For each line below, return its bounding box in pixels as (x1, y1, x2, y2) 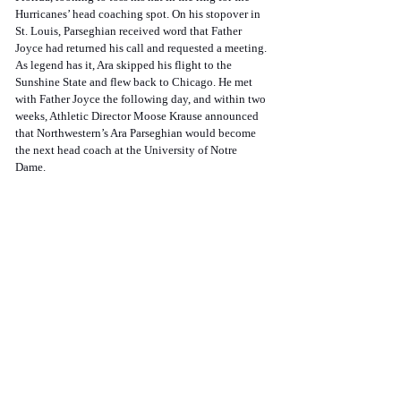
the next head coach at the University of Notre (15, 143, 240, 158)
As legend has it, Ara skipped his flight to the (15, 58, 235, 73)
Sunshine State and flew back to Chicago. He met (15, 75, 255, 90)
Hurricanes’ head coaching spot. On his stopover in (15, 7, 263, 21)
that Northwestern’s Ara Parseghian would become (15, 126, 259, 141)
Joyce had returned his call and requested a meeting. (15, 41, 269, 55)
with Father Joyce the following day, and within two (15, 92, 269, 107)
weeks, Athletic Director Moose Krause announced (15, 109, 261, 124)
